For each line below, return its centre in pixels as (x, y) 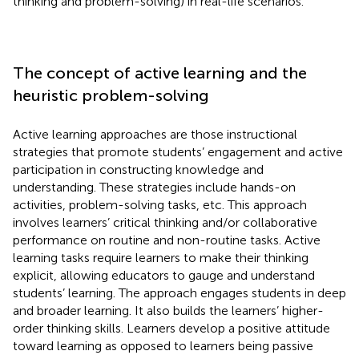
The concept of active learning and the (160, 73)
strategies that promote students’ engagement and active (178, 151)
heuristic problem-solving (111, 95)
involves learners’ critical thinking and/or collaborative (165, 222)
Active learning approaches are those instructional (155, 134)
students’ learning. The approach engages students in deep (179, 292)
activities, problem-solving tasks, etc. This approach (160, 204)
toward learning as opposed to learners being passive (163, 345)
